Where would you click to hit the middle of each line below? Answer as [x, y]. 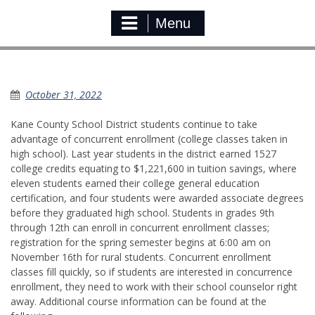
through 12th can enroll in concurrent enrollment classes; [140, 228]
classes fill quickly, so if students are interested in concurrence [152, 272]
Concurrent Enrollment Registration [146, 72]
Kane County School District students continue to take [134, 124]
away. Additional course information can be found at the [139, 302]
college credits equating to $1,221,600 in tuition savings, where [154, 169]
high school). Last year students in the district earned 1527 [143, 154]
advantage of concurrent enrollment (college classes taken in [149, 139]
